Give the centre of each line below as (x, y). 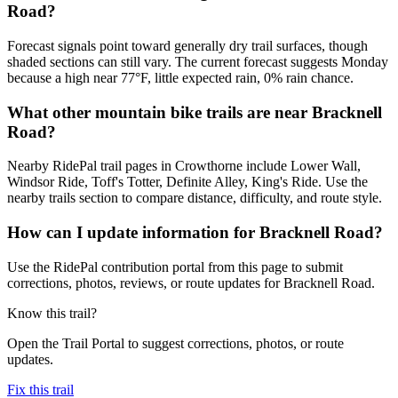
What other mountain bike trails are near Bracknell (195, 112)
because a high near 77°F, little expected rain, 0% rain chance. (180, 77)
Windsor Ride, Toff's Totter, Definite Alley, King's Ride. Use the (187, 182)
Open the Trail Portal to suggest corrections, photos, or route (175, 343)
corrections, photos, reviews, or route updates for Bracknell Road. (191, 283)
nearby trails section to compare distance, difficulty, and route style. (195, 198)
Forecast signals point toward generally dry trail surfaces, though (187, 45)
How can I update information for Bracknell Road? (195, 233)
